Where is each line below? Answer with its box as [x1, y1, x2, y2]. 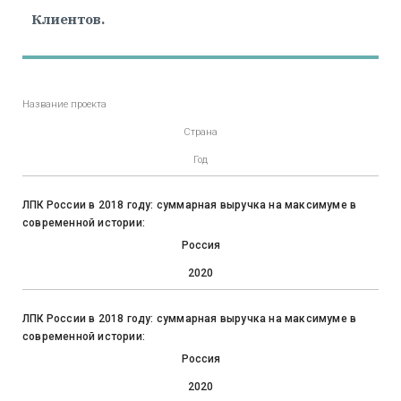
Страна [183, 126, 218, 139]
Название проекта [22, 98, 107, 111]
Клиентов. [31, 11, 105, 29]
